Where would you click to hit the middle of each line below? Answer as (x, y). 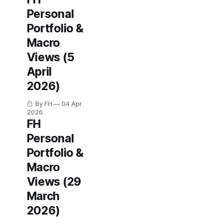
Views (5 (51, 57)
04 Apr (72, 104)
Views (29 (54, 182)
